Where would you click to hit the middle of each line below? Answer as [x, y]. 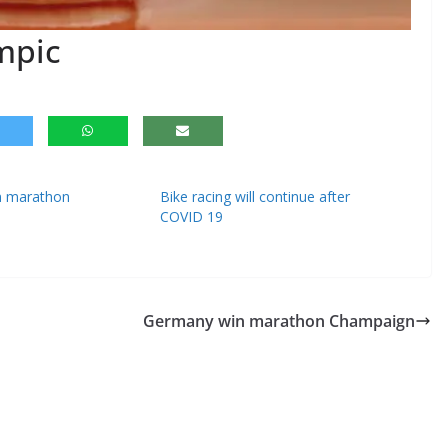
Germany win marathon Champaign [279, 321]
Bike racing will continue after [255, 197]
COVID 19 [192, 217]
